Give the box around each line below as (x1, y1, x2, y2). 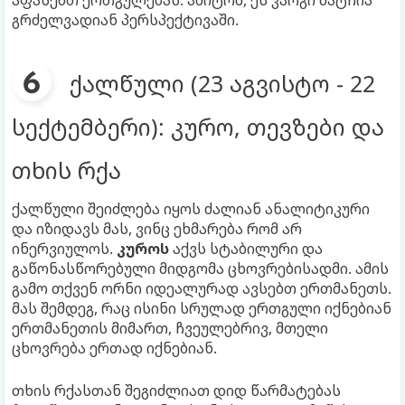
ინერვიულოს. (12, 238, 117, 259)
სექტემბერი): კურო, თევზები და (12, 110, 384, 142)
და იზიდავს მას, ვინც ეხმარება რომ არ (12, 218, 302, 239)
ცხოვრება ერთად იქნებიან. (12, 337, 217, 358)
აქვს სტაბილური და (169, 238, 323, 259)
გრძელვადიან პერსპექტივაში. (12, 9, 239, 30)
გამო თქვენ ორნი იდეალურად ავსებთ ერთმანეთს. (12, 278, 391, 298)
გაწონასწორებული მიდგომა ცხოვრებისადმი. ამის (12, 258, 389, 278)
